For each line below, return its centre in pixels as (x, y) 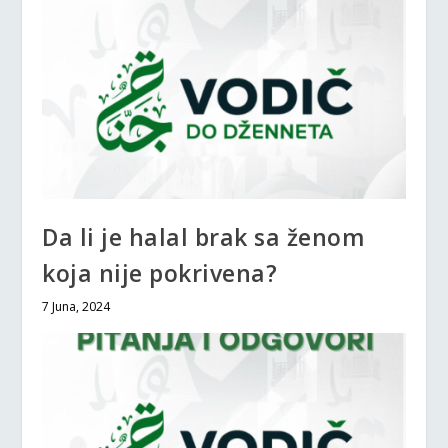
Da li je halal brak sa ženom (204, 236)
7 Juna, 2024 (76, 306)
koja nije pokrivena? (160, 272)
